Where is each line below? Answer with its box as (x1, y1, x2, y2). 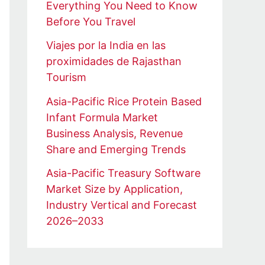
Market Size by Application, (46, 183, 183, 196)
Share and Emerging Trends (46, 143, 186, 156)
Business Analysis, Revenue (46, 127, 183, 140)
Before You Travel (46, 15, 135, 28)
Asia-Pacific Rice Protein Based (46, 95, 202, 108)
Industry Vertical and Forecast (46, 199, 197, 212)
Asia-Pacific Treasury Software (46, 167, 201, 180)
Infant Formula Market (46, 111, 158, 124)
